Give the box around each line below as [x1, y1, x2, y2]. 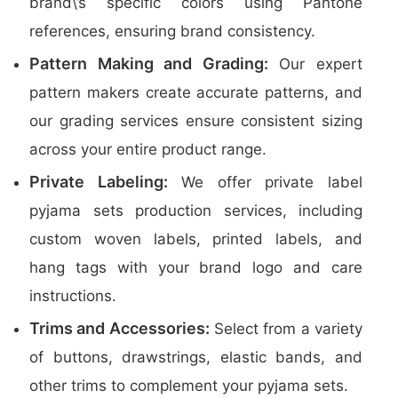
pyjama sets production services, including [29, 202, 362, 219]
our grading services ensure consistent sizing [29, 112, 362, 130]
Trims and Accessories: [29, 319, 210, 338]
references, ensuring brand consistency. [29, 22, 315, 40]
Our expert [267, 55, 363, 73]
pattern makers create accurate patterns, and [29, 84, 362, 101]
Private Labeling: [29, 172, 168, 191]
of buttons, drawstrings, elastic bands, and [29, 348, 362, 366]
